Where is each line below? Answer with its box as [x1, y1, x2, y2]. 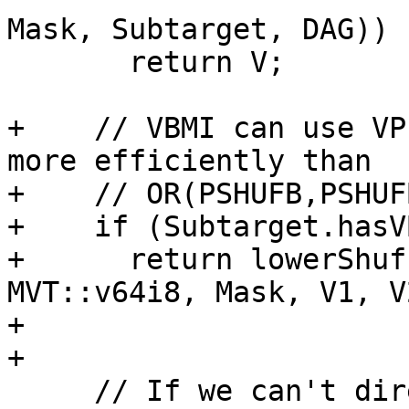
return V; [7, 46, 129, 79]
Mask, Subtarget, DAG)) [7, 13, 389, 47]
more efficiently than [7, 144, 372, 178]
